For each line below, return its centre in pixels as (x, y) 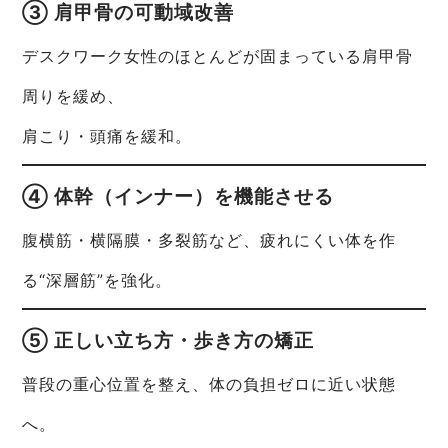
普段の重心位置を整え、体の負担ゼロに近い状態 (209, 384)
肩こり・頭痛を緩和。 (107, 136)
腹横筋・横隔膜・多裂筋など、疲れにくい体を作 (209, 240)
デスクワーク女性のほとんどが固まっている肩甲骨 (218, 56)
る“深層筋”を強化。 (97, 280)
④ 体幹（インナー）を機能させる (178, 197)
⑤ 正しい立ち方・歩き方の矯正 (168, 341)
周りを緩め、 (73, 96)
